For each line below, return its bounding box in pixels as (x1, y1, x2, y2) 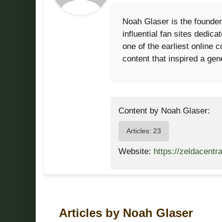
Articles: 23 (126, 127, 161, 135)
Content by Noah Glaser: (118, 106, 210, 115)
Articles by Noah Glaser (59, 206, 193, 220)
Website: (118, 147, 154, 156)
